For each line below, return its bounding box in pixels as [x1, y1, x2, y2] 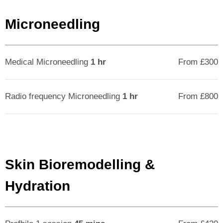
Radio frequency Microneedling [5, 92, 122, 101]
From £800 [178, 92, 218, 101]
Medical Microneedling [5, 57, 91, 67]
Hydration [5, 178, 70, 194]
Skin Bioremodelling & [5, 157, 155, 172]
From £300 [178, 57, 218, 67]
